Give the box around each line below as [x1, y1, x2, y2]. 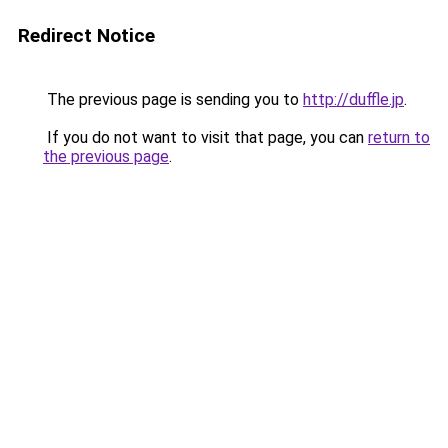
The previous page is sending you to [43, 90, 303, 109]
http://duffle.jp [303, 90, 404, 109]
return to [368, 128, 430, 147]
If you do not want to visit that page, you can [43, 128, 368, 147]
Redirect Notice [18, 24, 155, 47]
